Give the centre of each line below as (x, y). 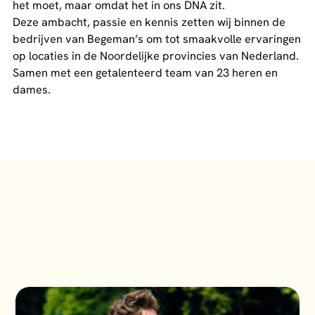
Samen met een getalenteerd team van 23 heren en (145, 72)
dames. (32, 89)
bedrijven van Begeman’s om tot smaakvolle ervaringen (157, 39)
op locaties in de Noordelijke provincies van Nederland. (156, 56)
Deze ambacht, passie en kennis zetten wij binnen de (149, 22)
